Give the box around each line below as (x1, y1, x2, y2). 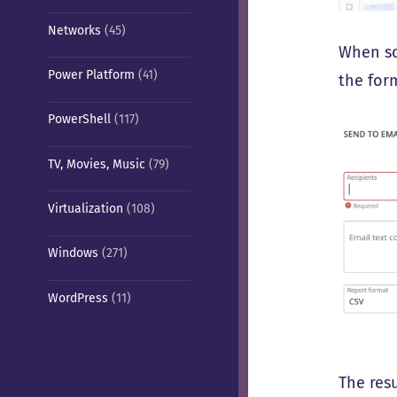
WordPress (47, 290, 108, 306)
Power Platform (47, 66, 135, 82)
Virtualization (47, 200, 123, 216)
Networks (47, 22, 101, 38)
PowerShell (47, 112, 111, 128)
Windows (47, 245, 98, 261)
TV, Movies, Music (47, 156, 145, 172)
